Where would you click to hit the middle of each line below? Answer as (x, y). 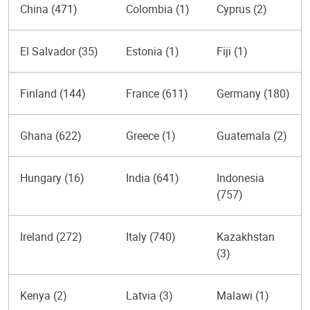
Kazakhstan (246, 237)
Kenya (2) (44, 295)
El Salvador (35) (59, 51)
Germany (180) (253, 93)
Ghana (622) (51, 136)
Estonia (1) (153, 51)
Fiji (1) (232, 51)
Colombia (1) (158, 9)
